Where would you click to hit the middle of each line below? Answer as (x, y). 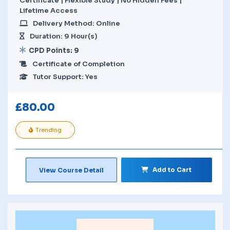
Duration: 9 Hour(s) (64, 36)
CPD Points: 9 (54, 50)
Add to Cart (172, 169)
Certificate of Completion (79, 64)
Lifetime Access (49, 10)
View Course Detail (71, 170)
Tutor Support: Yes (65, 76)
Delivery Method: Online (76, 23)
